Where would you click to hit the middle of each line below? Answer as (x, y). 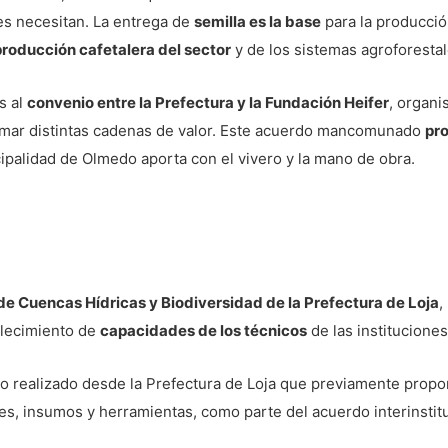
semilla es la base (257, 21)
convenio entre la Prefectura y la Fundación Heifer (208, 102)
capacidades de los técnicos (203, 330)
